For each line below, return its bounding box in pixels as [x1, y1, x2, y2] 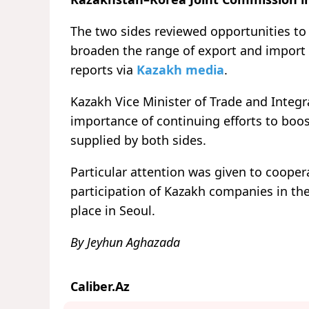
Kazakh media [137, 61, 224, 79]
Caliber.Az [70, 278, 130, 295]
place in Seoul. [70, 202, 155, 219]
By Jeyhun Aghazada [70, 234, 180, 251]
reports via [70, 61, 137, 79]
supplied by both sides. [70, 132, 206, 149]
